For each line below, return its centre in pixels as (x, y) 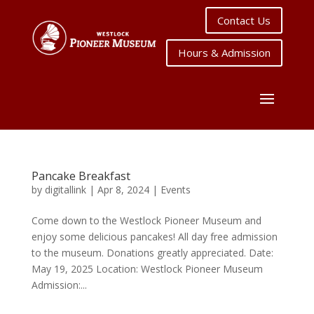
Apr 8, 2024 (123, 189)
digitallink (65, 189)
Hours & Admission (225, 53)
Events (175, 189)
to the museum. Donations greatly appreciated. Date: (152, 252)
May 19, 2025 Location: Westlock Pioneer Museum (147, 268)
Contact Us (244, 20)
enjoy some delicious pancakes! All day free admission (154, 236)
